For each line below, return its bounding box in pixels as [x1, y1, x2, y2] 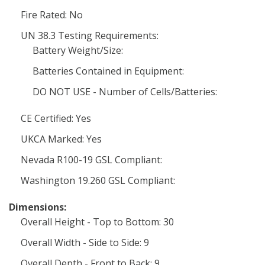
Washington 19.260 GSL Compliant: [21, 174, 175, 187]
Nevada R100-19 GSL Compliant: [21, 153, 162, 166]
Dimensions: [9, 201, 66, 214]
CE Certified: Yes [21, 112, 91, 125]
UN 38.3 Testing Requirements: [21, 29, 159, 42]
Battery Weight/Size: [33, 44, 123, 57]
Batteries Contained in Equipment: [33, 64, 184, 77]
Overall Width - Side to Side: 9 [21, 236, 149, 249]
